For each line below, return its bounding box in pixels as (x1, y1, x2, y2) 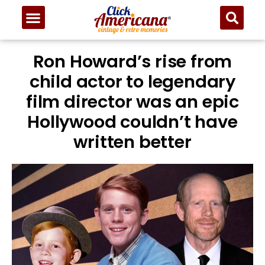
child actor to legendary (29, 70, 236, 94)
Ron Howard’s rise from (33, 50, 232, 74)
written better (73, 130, 192, 154)
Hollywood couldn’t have (27, 110, 238, 134)
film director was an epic (26, 90, 239, 114)
